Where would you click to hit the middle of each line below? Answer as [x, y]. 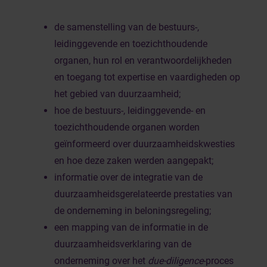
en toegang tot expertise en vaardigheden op [147, 77]
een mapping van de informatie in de [131, 227]
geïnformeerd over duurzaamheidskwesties [145, 144]
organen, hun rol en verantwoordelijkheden [143, 60]
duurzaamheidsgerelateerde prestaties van [143, 194]
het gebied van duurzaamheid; [117, 94]
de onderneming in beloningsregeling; [133, 211]
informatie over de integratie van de [128, 177]
